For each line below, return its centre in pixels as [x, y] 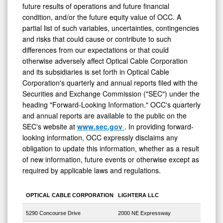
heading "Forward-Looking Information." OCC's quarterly [111, 104]
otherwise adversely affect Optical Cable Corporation [105, 60]
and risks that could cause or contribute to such [97, 39]
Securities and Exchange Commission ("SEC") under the [111, 93]
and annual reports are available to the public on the [105, 115]
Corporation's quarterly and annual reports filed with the [110, 82]
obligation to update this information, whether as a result [111, 148]
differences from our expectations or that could [96, 50]
